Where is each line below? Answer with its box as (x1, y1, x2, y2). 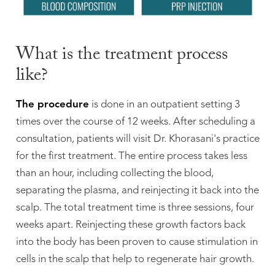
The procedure (15, 99, 89, 110)
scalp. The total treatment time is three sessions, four (15, 203, 254, 214)
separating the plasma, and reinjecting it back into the (15, 185, 259, 196)
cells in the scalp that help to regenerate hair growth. (15, 254, 254, 265)
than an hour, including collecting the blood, (15, 168, 214, 179)
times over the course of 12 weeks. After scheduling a (15, 117, 255, 128)
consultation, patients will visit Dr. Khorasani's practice (15, 134, 260, 145)
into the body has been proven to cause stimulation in (15, 237, 258, 248)
